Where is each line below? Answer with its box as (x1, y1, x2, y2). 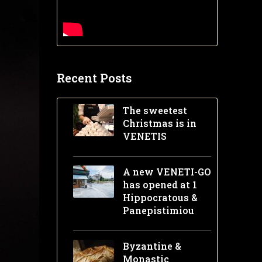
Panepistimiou (122, 204, 194, 217)
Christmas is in (122, 117, 196, 130)
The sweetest (122, 104, 187, 117)
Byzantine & (122, 240, 181, 253)
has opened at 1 (122, 178, 197, 191)
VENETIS (122, 130, 167, 143)
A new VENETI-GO (122, 166, 211, 178)
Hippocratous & (122, 191, 198, 204)
